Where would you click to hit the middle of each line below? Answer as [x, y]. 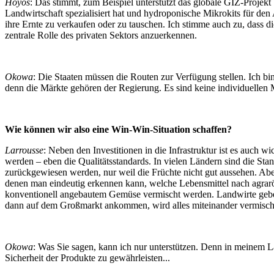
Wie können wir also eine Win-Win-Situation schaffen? [118, 130]
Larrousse [24, 150]
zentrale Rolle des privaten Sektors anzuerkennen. [101, 35]
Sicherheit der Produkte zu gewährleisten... [87, 258]
